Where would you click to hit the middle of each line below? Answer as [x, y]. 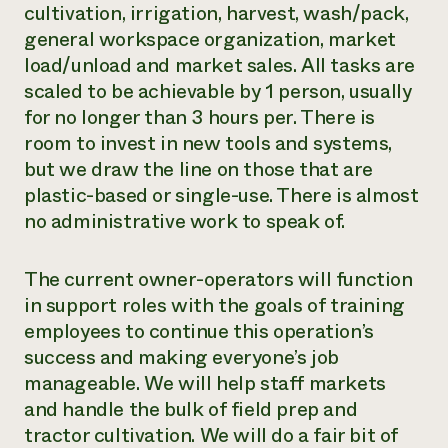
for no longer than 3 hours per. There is [200, 117]
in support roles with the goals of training [214, 305]
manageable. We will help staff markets [205, 383]
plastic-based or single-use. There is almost [221, 195]
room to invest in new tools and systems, [208, 143]
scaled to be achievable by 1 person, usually [218, 91]
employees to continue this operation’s [199, 331]
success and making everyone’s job [181, 357]
